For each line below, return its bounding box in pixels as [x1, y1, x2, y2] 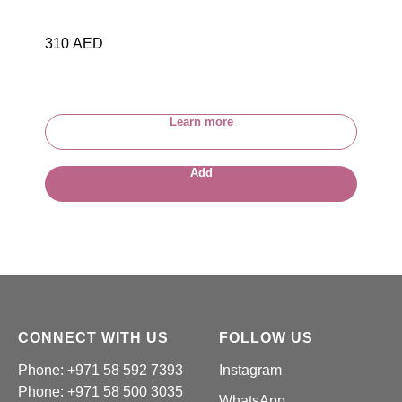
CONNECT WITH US [18, 330, 169, 346]
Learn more [169, 115, 233, 129]
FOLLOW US [219, 330, 313, 346]
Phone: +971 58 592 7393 [18, 363, 183, 379]
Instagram [219, 363, 282, 379]
